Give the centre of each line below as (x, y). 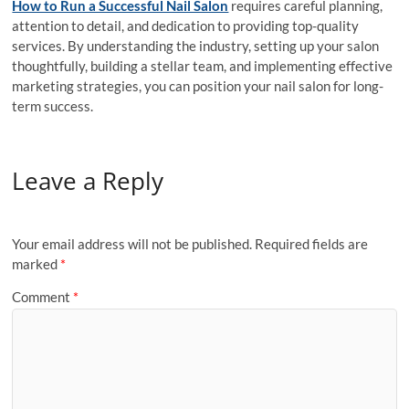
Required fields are (312, 244)
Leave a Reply (88, 180)
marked (37, 264)
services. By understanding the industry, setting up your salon (196, 46)
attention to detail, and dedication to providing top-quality (186, 26)
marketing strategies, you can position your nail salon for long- (198, 86)
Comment (43, 296)
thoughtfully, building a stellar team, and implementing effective (203, 66)
